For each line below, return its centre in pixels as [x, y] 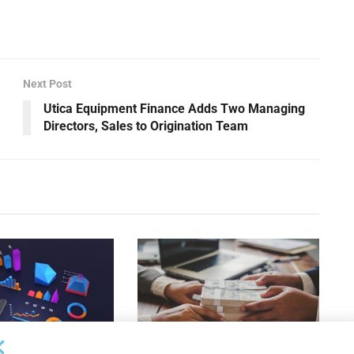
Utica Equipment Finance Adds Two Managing [174, 108]
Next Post [47, 83]
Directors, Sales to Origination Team [146, 126]
